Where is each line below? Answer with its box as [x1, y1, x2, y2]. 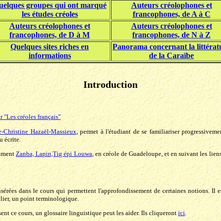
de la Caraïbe [149, 51, 194, 60]
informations [28, 51, 71, 60]
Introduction [83, 79, 138, 90]
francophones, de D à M [9, 30, 90, 39]
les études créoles [21, 9, 78, 18]
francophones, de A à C [132, 9, 211, 18]
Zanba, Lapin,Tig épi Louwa [16, 150, 92, 158]
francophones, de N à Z [132, 30, 211, 39]
